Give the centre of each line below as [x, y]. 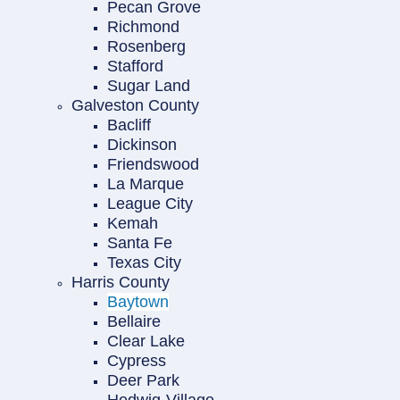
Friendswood [153, 165]
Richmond [143, 27]
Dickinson [142, 145]
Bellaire [134, 322]
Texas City [144, 263]
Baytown [138, 302]
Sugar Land [149, 86]
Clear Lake [146, 342]
